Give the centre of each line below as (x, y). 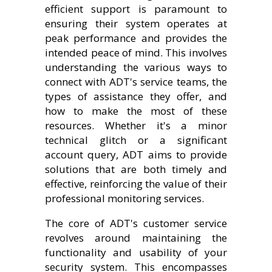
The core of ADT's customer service (136, 223)
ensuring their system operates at (136, 23)
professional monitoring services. (124, 198)
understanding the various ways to (136, 67)
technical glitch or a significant (136, 140)
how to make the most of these (136, 110)
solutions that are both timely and (136, 169)
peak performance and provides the (136, 38)
